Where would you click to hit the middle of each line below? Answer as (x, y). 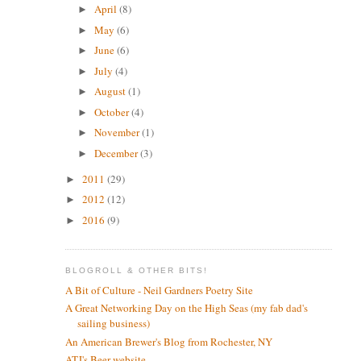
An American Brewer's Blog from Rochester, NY (168, 341)
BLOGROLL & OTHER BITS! (137, 271)
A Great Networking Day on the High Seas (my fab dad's (186, 308)
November (118, 133)
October (113, 112)
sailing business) (113, 324)
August (112, 91)
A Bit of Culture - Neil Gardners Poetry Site (159, 290)
